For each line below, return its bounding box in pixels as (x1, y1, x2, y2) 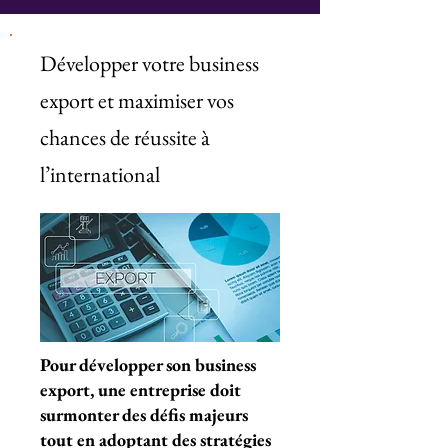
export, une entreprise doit (40, 378, 241, 401)
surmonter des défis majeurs (40, 403, 248, 426)
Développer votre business (40, 49, 259, 78)
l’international (40, 160, 160, 189)
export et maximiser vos (40, 86, 234, 115)
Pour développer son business (40, 353, 256, 376)
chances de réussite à (40, 123, 210, 152)
